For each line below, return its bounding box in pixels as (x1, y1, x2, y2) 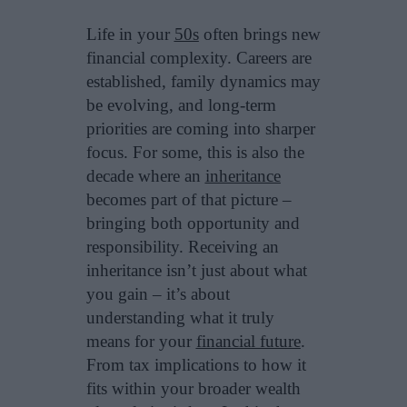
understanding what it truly (85, 308, 274, 328)
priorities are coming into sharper (85, 119, 315, 139)
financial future (195, 332, 301, 352)
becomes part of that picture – (85, 190, 292, 210)
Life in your (85, 25, 174, 45)
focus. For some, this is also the (85, 143, 304, 163)
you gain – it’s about (85, 284, 230, 304)
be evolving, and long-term (85, 95, 276, 115)
